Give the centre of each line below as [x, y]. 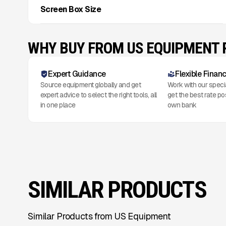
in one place [58, 105]
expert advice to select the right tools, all [98, 95]
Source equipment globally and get [91, 85]
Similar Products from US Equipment [99, 216]
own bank [182, 105]
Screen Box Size [71, 10]
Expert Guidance [77, 74]
